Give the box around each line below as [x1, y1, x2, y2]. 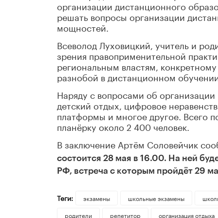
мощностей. [57, 20, 109, 34]
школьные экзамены [127, 193, 184, 203]
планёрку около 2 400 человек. [57, 119, 189, 133]
